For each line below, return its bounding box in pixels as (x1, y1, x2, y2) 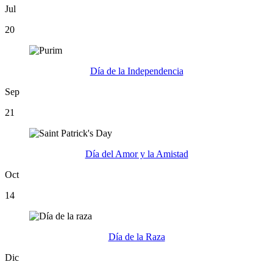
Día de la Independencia (90, 65, 183, 76)
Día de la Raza (108, 231, 165, 242)
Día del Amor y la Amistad (85, 148, 188, 159)
